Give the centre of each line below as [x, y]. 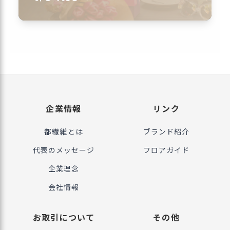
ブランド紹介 [166, 132]
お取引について [64, 217]
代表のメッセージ [64, 150]
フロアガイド [166, 150]
